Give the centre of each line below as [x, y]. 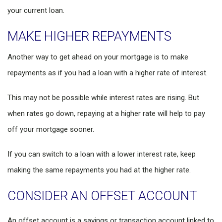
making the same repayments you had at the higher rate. [99, 170]
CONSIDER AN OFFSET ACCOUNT [102, 196]
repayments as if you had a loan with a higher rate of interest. [109, 73]
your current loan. [36, 10]
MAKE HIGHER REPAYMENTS [89, 36]
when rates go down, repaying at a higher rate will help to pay [106, 113]
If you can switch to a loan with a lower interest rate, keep [102, 154]
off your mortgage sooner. [51, 129]
